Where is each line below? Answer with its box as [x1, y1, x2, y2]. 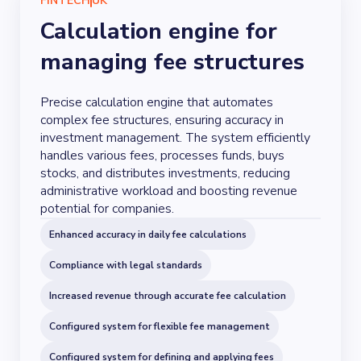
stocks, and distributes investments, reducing [40, 164, 290, 182]
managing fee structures [40, 47, 305, 77]
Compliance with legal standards [49, 259, 202, 272]
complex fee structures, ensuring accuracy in [40, 111, 284, 129]
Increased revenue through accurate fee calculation [49, 289, 286, 302]
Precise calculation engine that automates [40, 93, 273, 111]
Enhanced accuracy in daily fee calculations [49, 228, 247, 241]
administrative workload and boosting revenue [40, 182, 297, 200]
